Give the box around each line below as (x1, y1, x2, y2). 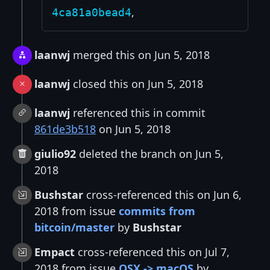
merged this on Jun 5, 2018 (70, 48, 210, 63)
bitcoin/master (34, 220, 115, 235)
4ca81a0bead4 (52, 6, 131, 19)
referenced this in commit (70, 105, 206, 121)
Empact (34, 245, 75, 260)
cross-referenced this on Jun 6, (83, 187, 242, 202)
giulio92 (34, 146, 76, 162)
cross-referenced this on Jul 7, (75, 245, 230, 260)
